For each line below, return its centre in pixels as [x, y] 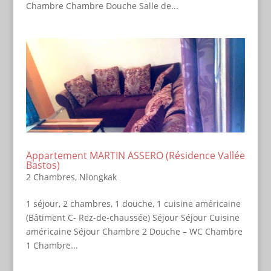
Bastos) [43, 165]
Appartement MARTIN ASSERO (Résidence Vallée [135, 155]
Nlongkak [98, 177]
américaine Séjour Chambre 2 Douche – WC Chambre [134, 231]
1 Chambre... [52, 245]
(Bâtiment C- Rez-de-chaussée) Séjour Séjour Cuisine [132, 217]
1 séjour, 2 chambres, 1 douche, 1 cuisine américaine [133, 204]
